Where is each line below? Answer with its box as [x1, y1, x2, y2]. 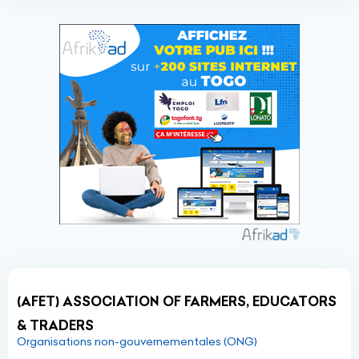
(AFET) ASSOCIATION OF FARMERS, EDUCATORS [17, 293, 337, 309]
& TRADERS [17, 317, 94, 333]
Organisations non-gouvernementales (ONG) [17, 334, 257, 349]
